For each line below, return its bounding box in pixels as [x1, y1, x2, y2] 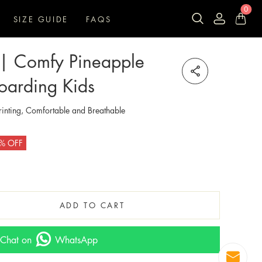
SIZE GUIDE [13, 13, 68, 25]
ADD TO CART [59, 199, 125, 211]
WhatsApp [55, 233, 98, 246]
